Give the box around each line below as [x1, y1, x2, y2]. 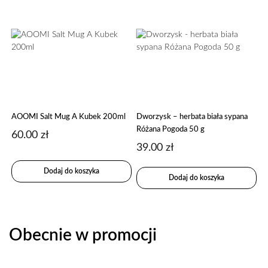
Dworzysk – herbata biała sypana [136, 113, 248, 121]
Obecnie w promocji [9, 226, 157, 243]
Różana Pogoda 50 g [136, 126, 205, 133]
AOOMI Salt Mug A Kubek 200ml [11, 113, 126, 121]
